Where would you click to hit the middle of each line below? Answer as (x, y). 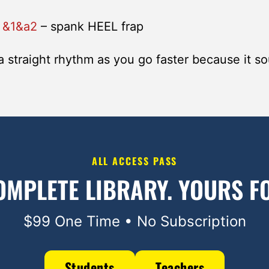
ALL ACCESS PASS (134, 161)
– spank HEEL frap (90, 26)
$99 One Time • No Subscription (134, 221)
